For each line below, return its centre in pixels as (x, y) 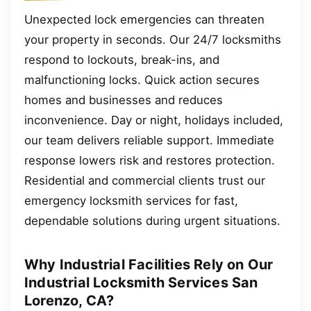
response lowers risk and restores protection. (150, 161)
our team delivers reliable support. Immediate (149, 141)
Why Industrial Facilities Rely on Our (149, 265)
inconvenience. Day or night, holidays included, (154, 120)
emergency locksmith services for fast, (131, 201)
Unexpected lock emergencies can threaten (144, 20)
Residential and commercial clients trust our (145, 181)
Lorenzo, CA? (69, 301)
